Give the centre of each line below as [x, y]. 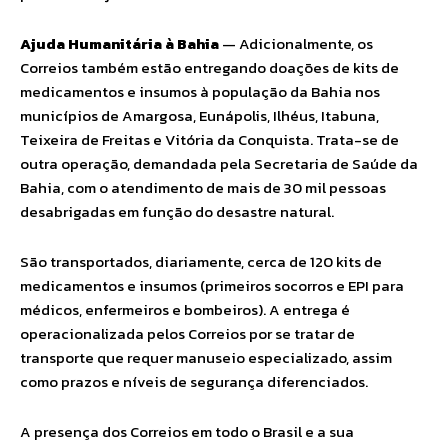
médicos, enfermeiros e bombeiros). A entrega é [185, 309]
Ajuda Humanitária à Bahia [119, 43]
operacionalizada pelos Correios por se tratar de [187, 333]
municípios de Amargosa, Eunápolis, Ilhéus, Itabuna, [199, 115]
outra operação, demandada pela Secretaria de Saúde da [219, 163]
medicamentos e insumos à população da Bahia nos [200, 91]
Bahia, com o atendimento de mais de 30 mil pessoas [203, 187]
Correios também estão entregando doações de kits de [209, 67]
